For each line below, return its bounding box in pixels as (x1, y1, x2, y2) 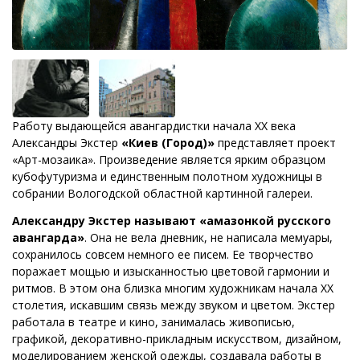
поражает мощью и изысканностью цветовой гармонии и (12, 263, 329, 279)
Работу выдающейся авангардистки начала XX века (12, 117, 296, 133)
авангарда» (12, 229, 84, 245)
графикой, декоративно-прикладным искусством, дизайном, (12, 330, 342, 346)
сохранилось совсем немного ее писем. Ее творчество (12, 246, 313, 262)
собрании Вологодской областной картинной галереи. (12, 185, 313, 201)
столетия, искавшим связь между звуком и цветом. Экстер (12, 297, 335, 313)
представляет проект (218, 134, 336, 150)
